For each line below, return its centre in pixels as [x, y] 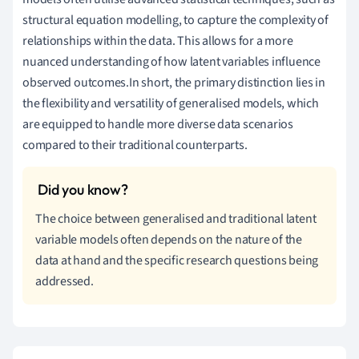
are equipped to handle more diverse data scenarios [158, 124]
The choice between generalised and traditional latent [176, 218]
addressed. [65, 281]
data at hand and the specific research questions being [177, 260]
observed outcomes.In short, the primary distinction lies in [174, 82]
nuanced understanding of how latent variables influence [171, 61]
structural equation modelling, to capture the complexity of [176, 20]
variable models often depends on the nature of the [169, 239]
